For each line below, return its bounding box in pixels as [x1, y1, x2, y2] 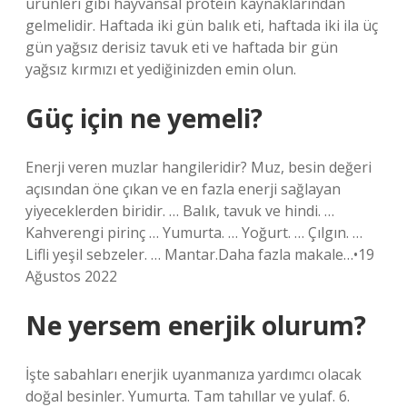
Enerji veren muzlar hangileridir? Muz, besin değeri [25, 157, 372, 177]
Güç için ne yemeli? [25, 101, 263, 135]
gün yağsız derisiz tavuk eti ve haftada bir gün [25, 37, 338, 57]
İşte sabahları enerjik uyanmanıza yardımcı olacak [25, 364, 362, 384]
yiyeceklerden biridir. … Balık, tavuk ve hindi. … [25, 201, 334, 221]
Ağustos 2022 [25, 266, 117, 286]
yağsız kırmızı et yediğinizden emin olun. [25, 59, 296, 79]
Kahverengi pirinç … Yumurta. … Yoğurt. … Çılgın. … [25, 223, 362, 243]
